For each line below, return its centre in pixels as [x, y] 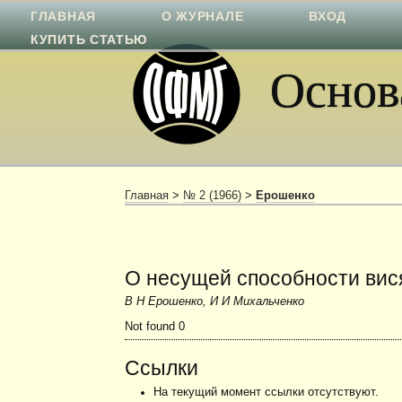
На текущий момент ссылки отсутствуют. [266, 392]
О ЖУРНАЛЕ [202, 16]
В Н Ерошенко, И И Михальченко [215, 302]
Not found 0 [155, 327]
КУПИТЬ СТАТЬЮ [89, 39]
